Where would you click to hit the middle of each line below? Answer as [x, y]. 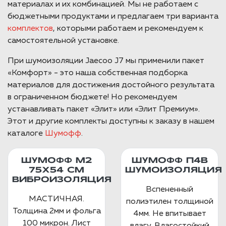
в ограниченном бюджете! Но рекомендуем [92, 97]
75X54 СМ [56, 171]
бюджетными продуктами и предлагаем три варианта [113, 17]
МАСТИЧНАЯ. [56, 199]
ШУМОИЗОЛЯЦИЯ [174, 171]
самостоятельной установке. [63, 41]
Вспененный [169, 190]
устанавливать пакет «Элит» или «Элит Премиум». [104, 109]
